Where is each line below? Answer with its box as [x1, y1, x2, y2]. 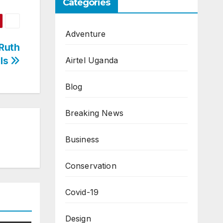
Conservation [65, 161, 116, 171]
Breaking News [65, 108, 124, 118]
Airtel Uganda [65, 55, 118, 66]
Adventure [65, 29, 106, 39]
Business [65, 134, 100, 145]
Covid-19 [65, 187, 99, 198]
